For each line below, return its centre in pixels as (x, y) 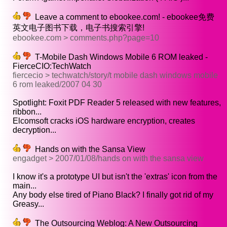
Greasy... (28, 204)
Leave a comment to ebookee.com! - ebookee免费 (123, 17)
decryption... (34, 130)
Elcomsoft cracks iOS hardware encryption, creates (104, 121)
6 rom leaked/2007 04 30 (57, 85)
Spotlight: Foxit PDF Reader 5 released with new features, (117, 103)
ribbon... (27, 112)
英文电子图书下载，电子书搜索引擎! (79, 28)
